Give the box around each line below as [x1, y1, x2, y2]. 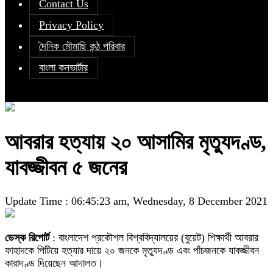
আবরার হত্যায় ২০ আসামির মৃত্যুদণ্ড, [5, 130, 266, 155]
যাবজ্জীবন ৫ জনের [5, 155, 127, 180]
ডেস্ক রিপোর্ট [5, 232, 49, 244]
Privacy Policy [39, 19, 104, 32]
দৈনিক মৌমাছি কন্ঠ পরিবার [39, 40, 125, 53]
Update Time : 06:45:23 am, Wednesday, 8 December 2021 [5, 195, 268, 208]
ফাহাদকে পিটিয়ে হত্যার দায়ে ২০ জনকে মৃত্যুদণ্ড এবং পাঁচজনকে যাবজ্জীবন [5, 244, 259, 257]
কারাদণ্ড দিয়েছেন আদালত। [5, 257, 104, 270]
